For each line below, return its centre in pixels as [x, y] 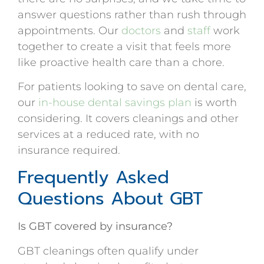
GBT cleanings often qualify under [108, 251]
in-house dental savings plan [113, 103]
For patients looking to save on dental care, [132, 87]
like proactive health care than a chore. [121, 62]
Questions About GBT [110, 199]
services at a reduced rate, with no [108, 134]
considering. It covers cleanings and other [128, 118]
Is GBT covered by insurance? [95, 227]
